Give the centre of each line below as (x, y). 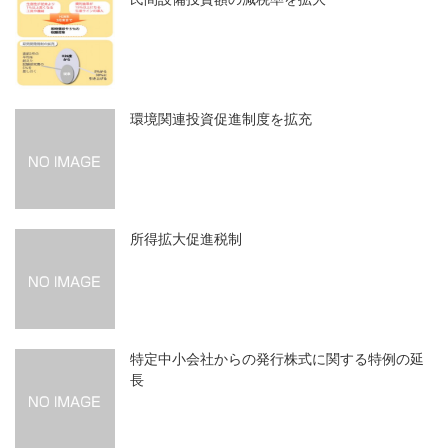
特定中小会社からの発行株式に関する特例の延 (277, 359)
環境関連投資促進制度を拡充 (221, 119)
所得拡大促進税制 (186, 239)
